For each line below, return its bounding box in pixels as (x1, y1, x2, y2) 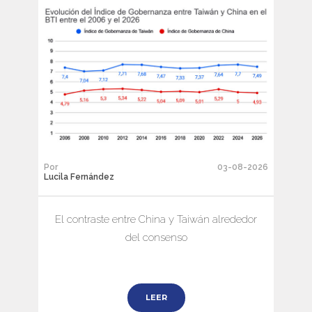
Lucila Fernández (44, 171, 114, 182)
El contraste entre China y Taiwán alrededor (55, 212, 257, 226)
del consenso (125, 231, 187, 244)
